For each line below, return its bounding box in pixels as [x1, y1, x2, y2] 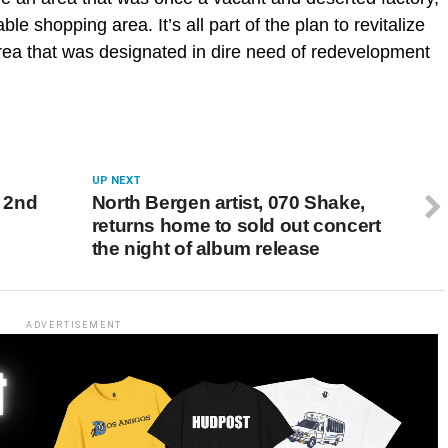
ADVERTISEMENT [25, 320, 123, 330]
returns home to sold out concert [91, 215, 381, 236]
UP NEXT [91, 174, 141, 187]
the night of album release [91, 238, 320, 259]
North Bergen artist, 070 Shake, [91, 192, 365, 213]
